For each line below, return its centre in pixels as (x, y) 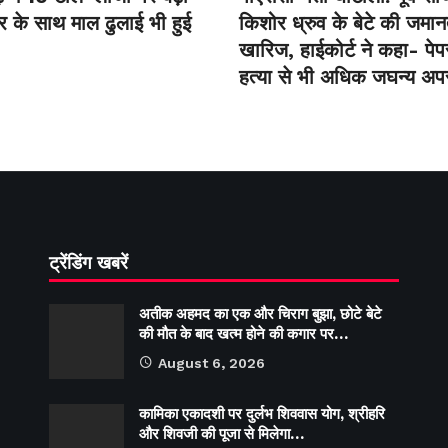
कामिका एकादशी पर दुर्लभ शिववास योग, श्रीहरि (262, 413)
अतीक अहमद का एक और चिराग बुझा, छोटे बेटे (260, 313)
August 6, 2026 (211, 362)
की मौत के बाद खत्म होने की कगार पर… (243, 333)
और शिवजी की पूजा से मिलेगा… (221, 433)
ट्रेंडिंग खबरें (88, 262)
